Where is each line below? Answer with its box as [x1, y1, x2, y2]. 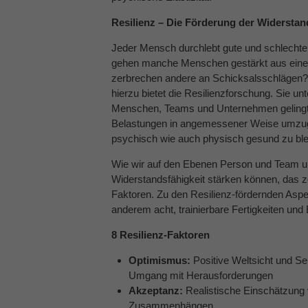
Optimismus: [129, 254, 190, 266]
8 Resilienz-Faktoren [111, 228, 210, 241]
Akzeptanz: [129, 284, 183, 296]
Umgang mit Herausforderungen [129, 269, 273, 281]
